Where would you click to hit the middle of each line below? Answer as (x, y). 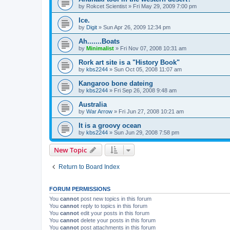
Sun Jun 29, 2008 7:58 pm (147, 133)
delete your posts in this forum (117, 221)
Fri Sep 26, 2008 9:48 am (145, 91)
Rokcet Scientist (107, 6)
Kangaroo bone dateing (116, 84)
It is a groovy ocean (110, 126)
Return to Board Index (89, 167)
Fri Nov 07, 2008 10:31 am (153, 49)
